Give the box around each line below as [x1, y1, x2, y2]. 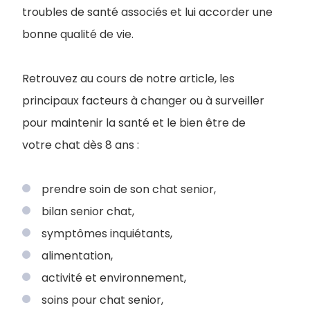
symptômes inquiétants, [42, 226, 172, 241]
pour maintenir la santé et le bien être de [22, 115, 246, 131]
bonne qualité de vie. [22, 26, 134, 42]
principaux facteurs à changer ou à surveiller [22, 93, 264, 109]
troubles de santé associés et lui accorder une [22, 4, 273, 20]
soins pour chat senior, [42, 292, 163, 308]
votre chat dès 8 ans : [22, 137, 139, 153]
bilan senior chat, [42, 203, 134, 219]
